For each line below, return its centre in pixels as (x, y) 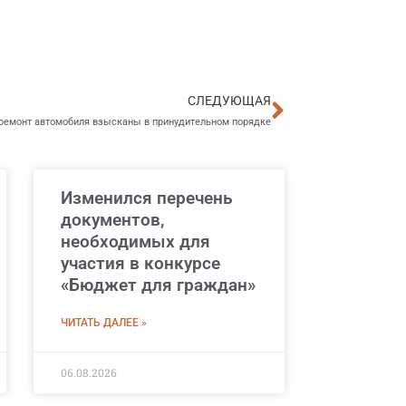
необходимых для (135, 242)
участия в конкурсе (140, 264)
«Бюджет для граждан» (158, 285)
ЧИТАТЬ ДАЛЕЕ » (103, 323)
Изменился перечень (146, 198)
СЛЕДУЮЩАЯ (229, 101)
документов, (112, 220)
